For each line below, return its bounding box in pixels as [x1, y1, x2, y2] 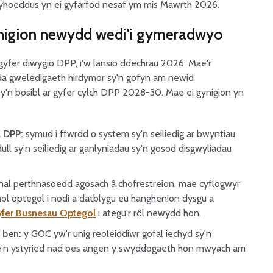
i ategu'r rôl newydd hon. [96, 207, 201, 219]
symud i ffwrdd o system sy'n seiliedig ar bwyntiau [23, 128, 235, 140]
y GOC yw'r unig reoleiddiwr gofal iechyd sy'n [21, 228, 211, 239]
